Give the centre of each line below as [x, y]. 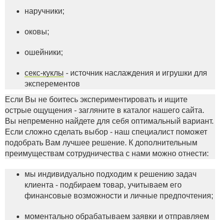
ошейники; [44, 52]
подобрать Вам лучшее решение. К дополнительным [101, 143]
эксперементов [52, 84]
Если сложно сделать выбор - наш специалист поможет [106, 132]
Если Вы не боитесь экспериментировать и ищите [96, 99]
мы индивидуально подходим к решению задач [110, 174]
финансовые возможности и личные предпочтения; [119, 196]
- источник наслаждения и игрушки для [136, 73]
